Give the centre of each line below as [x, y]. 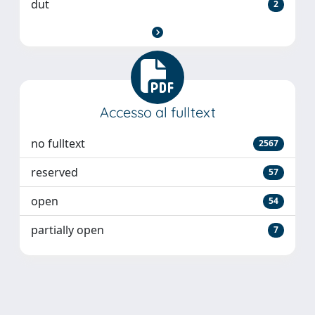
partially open [67, 230]
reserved [54, 173]
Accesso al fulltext [157, 112]
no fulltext [58, 144]
